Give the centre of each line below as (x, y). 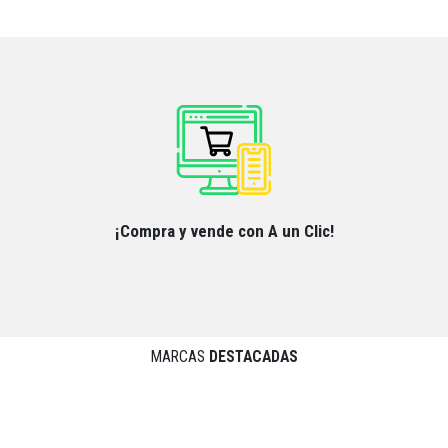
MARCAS (179, 356)
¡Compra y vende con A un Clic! (224, 231)
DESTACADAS (253, 356)
